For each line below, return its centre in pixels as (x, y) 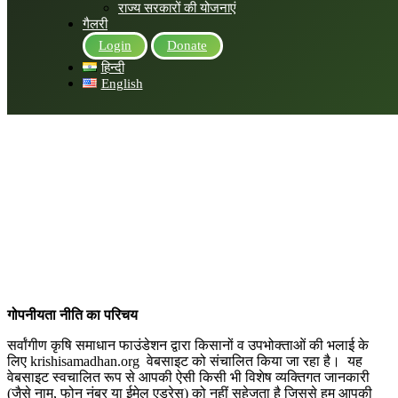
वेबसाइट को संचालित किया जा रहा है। (243, 361)
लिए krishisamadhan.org (73, 361)
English (122, 84)
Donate (187, 45)
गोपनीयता (32, 315)
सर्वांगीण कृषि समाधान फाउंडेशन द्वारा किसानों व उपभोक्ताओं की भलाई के (188, 345)
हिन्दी (112, 68)
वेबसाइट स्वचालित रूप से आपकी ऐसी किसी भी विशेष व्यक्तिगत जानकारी (188, 377)
